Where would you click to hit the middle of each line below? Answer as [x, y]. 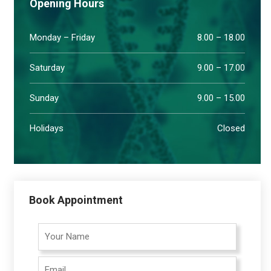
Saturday [47, 67]
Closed [231, 128]
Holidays [46, 128]
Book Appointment [76, 200]
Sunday [44, 98]
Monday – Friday [62, 37]
